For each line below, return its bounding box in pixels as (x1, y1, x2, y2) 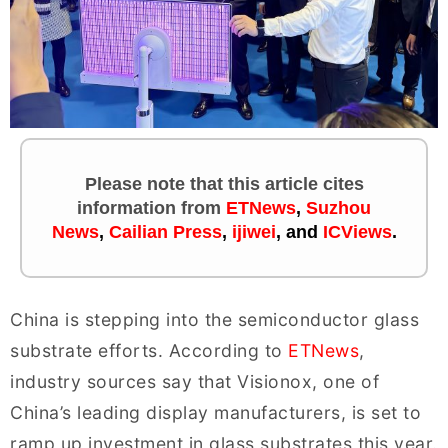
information (77, 197, 181, 218)
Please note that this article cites (84, 173, 364, 194)
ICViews (322, 221, 392, 242)
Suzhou (306, 197, 371, 218)
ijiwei (231, 221, 276, 242)
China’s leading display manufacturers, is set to (10, 401, 421, 423)
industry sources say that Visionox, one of (10, 370, 379, 392)
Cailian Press (108, 221, 222, 242)
